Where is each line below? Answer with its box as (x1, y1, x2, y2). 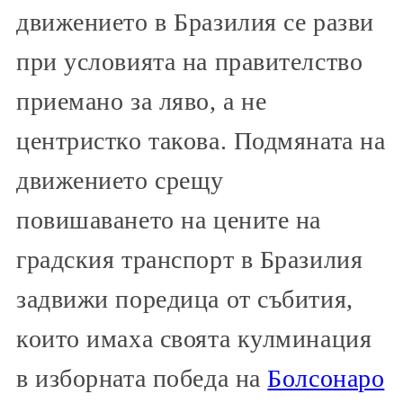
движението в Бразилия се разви (16, 8, 374, 37)
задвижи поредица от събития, (16, 285, 354, 314)
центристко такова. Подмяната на (16, 127, 386, 156)
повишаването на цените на (16, 206, 321, 235)
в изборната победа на (16, 364, 268, 393)
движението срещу (16, 166, 224, 195)
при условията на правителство (16, 48, 363, 76)
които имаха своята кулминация (16, 325, 372, 354)
